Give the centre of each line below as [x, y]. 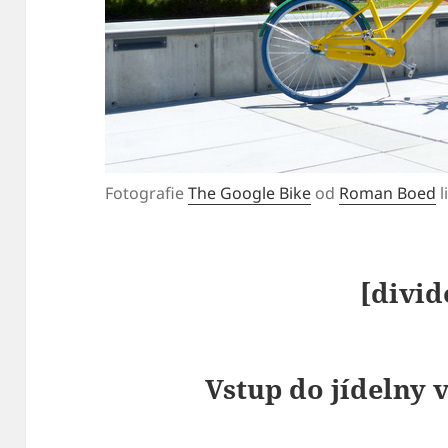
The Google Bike [250, 193]
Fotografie [147, 193]
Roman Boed [388, 193]
